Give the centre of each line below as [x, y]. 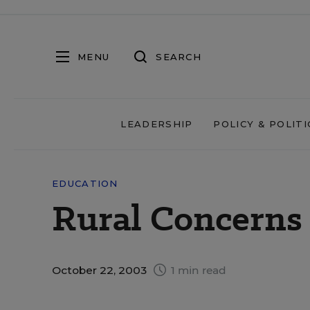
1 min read [197, 270]
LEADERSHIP [157, 124]
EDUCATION [85, 183]
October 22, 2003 [101, 270]
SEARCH [179, 56]
